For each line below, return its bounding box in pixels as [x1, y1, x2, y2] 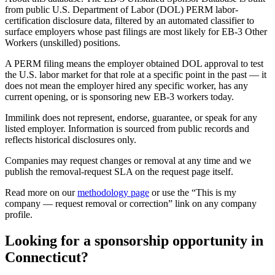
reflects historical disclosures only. [5, 134, 136, 145]
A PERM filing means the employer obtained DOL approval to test [5, 58, 263, 69]
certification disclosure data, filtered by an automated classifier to [5, 15, 254, 26]
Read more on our [5, 187, 77, 198]
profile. [5, 209, 33, 220]
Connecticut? [5, 249, 88, 265]
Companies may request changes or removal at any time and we [5, 155, 251, 166]
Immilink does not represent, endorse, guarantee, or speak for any [5, 112, 257, 123]
